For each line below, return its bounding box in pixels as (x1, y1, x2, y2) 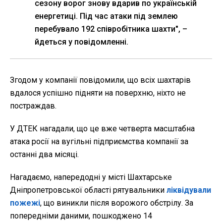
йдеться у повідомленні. (35, 37, 128, 47)
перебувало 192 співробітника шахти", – (35, 24, 187, 34)
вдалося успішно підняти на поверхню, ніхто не (10, 88, 186, 98)
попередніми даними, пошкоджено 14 (10, 211, 152, 221)
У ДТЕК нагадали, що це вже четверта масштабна (10, 124, 195, 134)
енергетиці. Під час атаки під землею (35, 11, 178, 21)
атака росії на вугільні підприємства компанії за (10, 137, 188, 147)
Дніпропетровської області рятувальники (10, 185, 166, 195)
